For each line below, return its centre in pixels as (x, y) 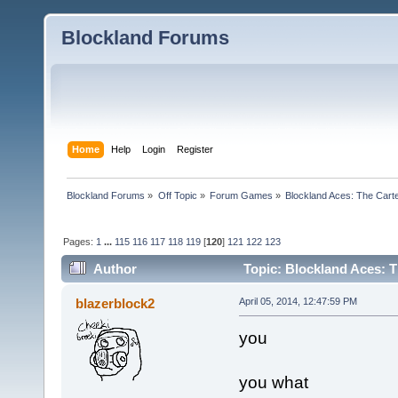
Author (115, 269)
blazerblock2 (115, 304)
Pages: (80, 241)
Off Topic (177, 195)
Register (195, 149)
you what (273, 383)
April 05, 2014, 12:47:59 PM (298, 302)
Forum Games (241, 195)
